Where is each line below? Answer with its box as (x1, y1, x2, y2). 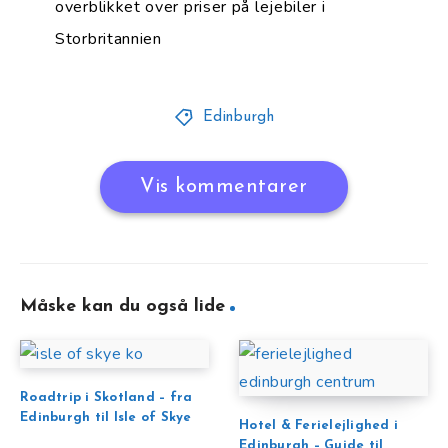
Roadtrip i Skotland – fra (20, 391, 193, 405)
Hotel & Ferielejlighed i (239, 419, 398, 433)
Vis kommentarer (140, 177, 308, 198)
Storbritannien (55, 28, 162, 51)
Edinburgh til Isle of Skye (20, 411, 192, 425)
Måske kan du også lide (20, 297, 225, 317)
